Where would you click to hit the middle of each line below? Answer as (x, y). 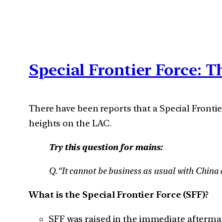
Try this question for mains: (106, 147)
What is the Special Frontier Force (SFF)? (119, 195)
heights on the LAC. (70, 123)
